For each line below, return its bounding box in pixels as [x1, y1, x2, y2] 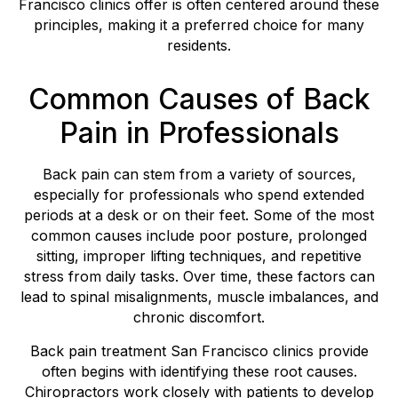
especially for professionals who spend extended [34, 186, 364, 204]
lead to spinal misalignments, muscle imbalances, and [20, 288, 378, 306]
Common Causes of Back [28, 82, 370, 117]
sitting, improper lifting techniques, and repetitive [36, 247, 362, 266]
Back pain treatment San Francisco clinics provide [29, 341, 369, 360]
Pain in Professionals [59, 115, 339, 151]
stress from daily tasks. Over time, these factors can [23, 267, 375, 286]
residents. [167, 36, 231, 55]
